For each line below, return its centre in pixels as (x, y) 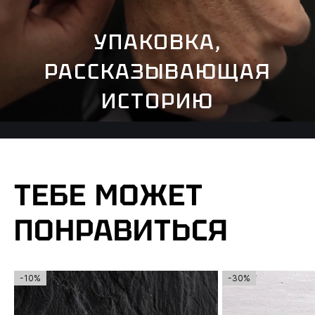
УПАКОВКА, (157, 41)
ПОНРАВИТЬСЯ (121, 231)
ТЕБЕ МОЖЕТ (109, 195)
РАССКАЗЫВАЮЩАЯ (157, 71)
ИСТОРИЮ (157, 101)
